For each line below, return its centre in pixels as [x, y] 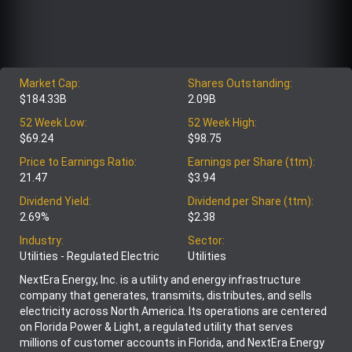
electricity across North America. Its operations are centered [173, 312]
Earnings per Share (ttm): [251, 162]
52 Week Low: [53, 123]
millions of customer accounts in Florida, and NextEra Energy [172, 343]
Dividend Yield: [55, 202]
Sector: [206, 241]
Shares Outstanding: [240, 84]
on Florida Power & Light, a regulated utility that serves [156, 327]
